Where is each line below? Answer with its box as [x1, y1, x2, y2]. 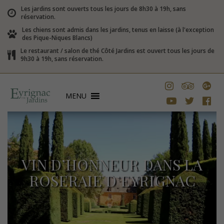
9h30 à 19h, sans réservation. [20, 54, 103, 63]
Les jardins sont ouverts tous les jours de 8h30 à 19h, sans [21, 4, 186, 13]
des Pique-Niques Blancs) [22, 33, 92, 42]
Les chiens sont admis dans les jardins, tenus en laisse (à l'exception [22, 25, 214, 34]
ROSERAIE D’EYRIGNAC [28, 170, 195, 190]
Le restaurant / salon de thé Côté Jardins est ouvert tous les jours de [20, 46, 214, 55]
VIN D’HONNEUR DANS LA [21, 154, 202, 174]
